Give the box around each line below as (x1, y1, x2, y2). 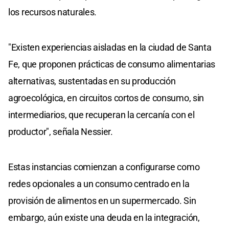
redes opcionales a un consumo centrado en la (8, 178, 190, 189)
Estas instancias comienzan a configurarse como (8, 161, 200, 172)
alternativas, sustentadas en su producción (8, 75, 176, 86)
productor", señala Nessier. (8, 126, 113, 137)
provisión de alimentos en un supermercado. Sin (8, 195, 196, 206)
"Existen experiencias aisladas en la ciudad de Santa (8, 41, 212, 53)
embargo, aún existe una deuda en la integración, (8, 212, 200, 223)
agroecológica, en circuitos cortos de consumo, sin (8, 92, 204, 103)
